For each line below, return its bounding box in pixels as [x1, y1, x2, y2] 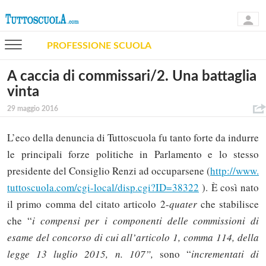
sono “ [159, 247, 191, 261]
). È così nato [199, 180, 259, 195]
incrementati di [191, 247, 259, 261]
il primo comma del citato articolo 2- [7, 197, 169, 211]
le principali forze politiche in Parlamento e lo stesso [7, 147, 259, 161]
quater [169, 197, 197, 211]
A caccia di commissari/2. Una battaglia [7, 69, 256, 84]
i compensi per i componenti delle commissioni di [31, 214, 259, 228]
